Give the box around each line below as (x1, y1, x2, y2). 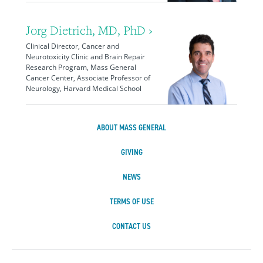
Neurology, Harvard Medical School (26, 83, 141, 94)
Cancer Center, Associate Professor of (26, 73, 150, 83)
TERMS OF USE (109, 196, 154, 208)
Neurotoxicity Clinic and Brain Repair (26, 52, 145, 62)
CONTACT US (112, 221, 151, 232)
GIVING (120, 147, 143, 159)
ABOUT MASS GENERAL (97, 122, 166, 134)
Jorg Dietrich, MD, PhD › (26, 22, 153, 39)
